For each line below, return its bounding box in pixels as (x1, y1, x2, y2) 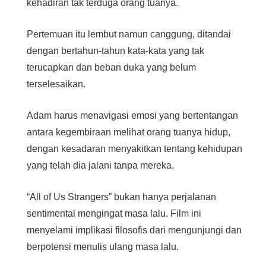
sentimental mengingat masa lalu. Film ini (27, 208, 202, 219)
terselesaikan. (27, 79, 86, 90)
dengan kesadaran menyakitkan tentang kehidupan (27, 144, 243, 154)
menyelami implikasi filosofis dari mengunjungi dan (27, 225, 242, 236)
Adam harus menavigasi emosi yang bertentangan (27, 110, 239, 121)
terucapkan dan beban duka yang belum (27, 62, 197, 73)
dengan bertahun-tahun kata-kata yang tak (27, 46, 205, 56)
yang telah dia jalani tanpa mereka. (27, 160, 175, 171)
